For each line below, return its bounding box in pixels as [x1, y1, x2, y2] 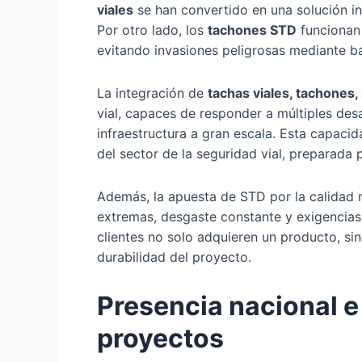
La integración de [97, 84, 208, 101]
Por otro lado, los [97, 21, 208, 38]
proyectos [97, 322, 224, 354]
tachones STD [208, 21, 297, 38]
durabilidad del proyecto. [97, 248, 251, 265]
